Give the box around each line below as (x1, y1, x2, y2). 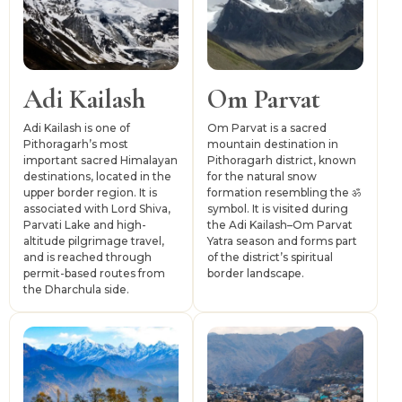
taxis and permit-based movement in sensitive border (9, 32, 371, 50)
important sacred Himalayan (23, 153, 178, 168)
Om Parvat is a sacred (207, 121, 328, 135)
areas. (9, 54, 49, 72)
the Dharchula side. (23, 283, 129, 297)
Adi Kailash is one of (23, 121, 130, 135)
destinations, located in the (23, 170, 171, 184)
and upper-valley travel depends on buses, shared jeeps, (9, 11, 384, 29)
